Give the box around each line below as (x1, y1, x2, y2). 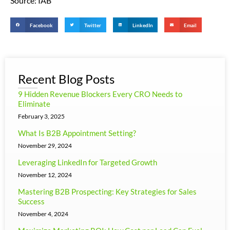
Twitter (84, 22, 101, 28)
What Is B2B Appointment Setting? (18, 128, 136, 138)
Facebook (30, 22, 53, 28)
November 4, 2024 (18, 210, 68, 218)
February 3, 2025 (18, 112, 65, 121)
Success (18, 197, 45, 206)
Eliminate (18, 99, 50, 109)
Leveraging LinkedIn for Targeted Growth (18, 158, 157, 167)
